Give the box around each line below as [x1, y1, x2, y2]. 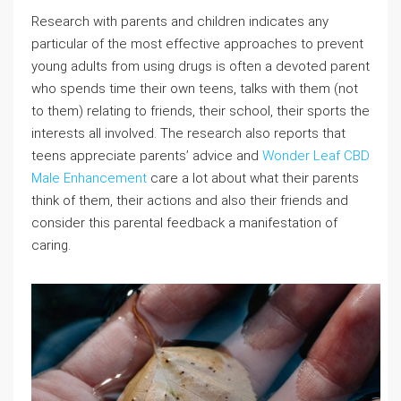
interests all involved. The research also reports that [31, 125, 346, 141]
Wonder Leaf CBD [262, 148, 370, 164]
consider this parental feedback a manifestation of [31, 215, 337, 231]
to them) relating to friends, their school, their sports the [31, 103, 370, 119]
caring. [31, 237, 71, 253]
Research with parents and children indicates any [31, 13, 328, 30]
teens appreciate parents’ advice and [31, 148, 262, 164]
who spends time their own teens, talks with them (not [31, 81, 358, 97]
